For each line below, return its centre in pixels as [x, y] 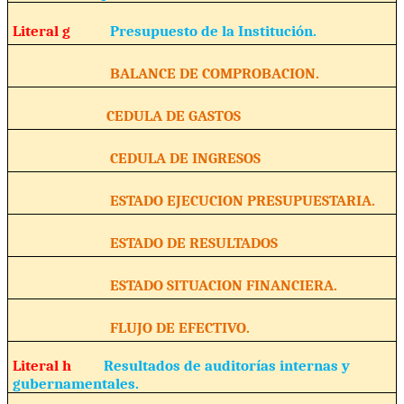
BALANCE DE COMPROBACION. [184, 73]
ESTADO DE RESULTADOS [145, 242]
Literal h [58, 365]
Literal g [61, 30]
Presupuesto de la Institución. [213, 30]
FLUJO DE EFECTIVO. [131, 327]
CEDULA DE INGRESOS [136, 157]
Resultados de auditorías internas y [226, 365]
